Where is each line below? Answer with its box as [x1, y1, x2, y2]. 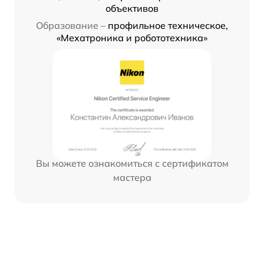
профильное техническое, [108, 19, 228, 32]
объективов [105, 2, 159, 15]
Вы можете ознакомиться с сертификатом [35, 157, 229, 170]
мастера [113, 171, 151, 184]
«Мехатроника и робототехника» [57, 32, 207, 44]
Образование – [36, 19, 105, 32]
